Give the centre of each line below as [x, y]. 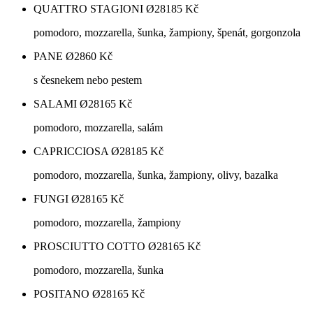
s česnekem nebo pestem [88, 80]
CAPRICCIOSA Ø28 [82, 152]
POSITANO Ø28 [73, 294]
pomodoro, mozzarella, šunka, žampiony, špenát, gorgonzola [167, 33]
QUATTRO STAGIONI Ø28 [100, 9]
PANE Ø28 [59, 57]
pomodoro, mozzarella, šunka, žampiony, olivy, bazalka [156, 175]
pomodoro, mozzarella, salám [98, 128]
